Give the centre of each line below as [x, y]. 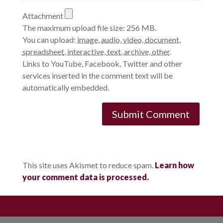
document [162, 39]
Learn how [174, 165]
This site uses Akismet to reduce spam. [88, 165]
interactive [85, 51]
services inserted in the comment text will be [97, 75]
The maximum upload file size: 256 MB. [89, 27]
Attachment [43, 15]
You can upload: [50, 39]
